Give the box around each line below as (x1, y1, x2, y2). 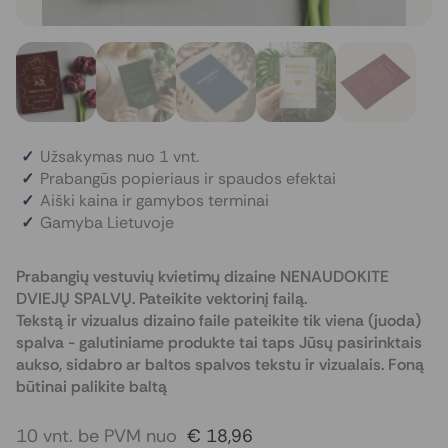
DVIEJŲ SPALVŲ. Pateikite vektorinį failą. (16, 288, 307, 309)
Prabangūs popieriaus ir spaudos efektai (40, 168, 336, 189)
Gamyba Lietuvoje (40, 212, 174, 233)
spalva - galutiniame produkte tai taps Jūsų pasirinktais (16, 332, 422, 353)
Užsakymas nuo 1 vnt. (40, 146, 199, 167)
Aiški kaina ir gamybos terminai (40, 190, 269, 211)
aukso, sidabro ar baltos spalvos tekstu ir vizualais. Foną (16, 354, 424, 375)
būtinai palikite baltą (16, 376, 167, 397)
